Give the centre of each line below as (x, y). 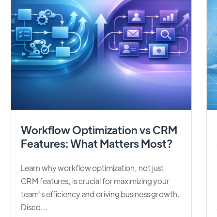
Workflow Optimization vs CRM (99, 130)
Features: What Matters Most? (97, 143)
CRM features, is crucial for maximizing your (95, 181)
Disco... (34, 207)
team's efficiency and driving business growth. (100, 194)
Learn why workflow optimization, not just (93, 168)
